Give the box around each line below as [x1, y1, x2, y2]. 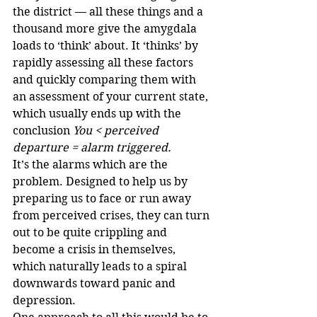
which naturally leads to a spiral [13, 260, 190, 274]
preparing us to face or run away [13, 192, 194, 206]
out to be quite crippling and [13, 226, 170, 240]
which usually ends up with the [13, 107, 184, 121]
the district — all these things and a [13, 5, 206, 19]
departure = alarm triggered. [13, 141, 171, 155]
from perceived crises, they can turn [13, 209, 212, 223]
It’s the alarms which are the [13, 158, 171, 172]
